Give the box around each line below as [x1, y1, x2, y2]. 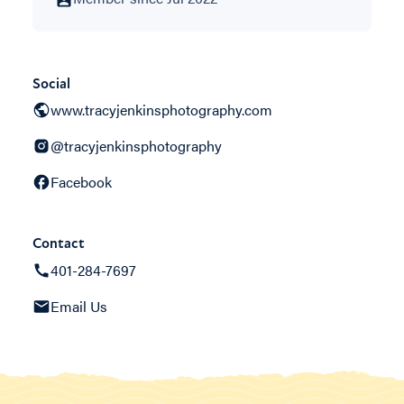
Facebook [50, 171, 112, 193]
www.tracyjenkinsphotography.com [50, 99, 272, 121]
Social [32, 74, 70, 93]
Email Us [50, 296, 107, 317]
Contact [32, 234, 85, 253]
